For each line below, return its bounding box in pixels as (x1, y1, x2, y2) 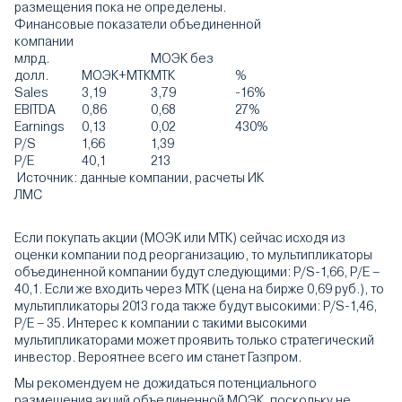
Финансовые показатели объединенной (14, 17, 261, 31)
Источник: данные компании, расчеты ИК (14, 170, 264, 185)
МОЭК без (151, 51, 214, 66)
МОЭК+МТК (82, 68, 151, 83)
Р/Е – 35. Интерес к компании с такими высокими (14, 316, 307, 330)
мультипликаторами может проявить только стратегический (14, 333, 374, 347)
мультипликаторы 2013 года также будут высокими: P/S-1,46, (14, 299, 377, 313)
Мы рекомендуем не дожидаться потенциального (14, 376, 317, 390)
